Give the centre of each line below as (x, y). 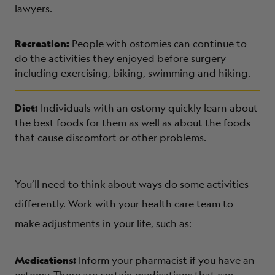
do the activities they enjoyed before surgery (120, 58)
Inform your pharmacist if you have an (167, 260)
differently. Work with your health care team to (124, 203)
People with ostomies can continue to (159, 43)
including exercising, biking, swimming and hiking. (133, 73)
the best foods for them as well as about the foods (133, 122)
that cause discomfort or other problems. (110, 137)
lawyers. (33, 8)
